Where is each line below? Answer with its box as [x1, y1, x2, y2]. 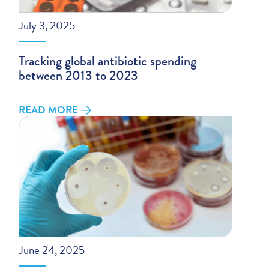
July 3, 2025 [19, 17, 76, 35]
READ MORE [19, 103, 79, 118]
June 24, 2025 [19, 241, 85, 259]
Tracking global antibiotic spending [19, 52, 197, 71]
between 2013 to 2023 [19, 66, 139, 85]
